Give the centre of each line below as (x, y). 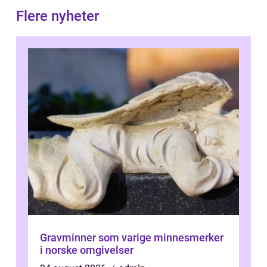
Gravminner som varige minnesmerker (132, 238)
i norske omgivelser (87, 250)
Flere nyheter (58, 16)
